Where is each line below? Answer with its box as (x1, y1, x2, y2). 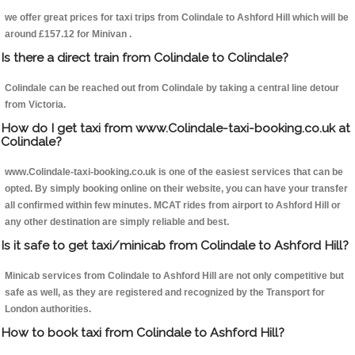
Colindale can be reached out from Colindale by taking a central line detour (5, 82, 339, 94)
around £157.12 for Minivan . (5, 29, 132, 40)
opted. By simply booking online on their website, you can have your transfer (5, 183, 348, 195)
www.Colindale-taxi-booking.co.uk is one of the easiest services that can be (5, 166, 343, 178)
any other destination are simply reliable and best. (5, 216, 229, 228)
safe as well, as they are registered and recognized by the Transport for (5, 287, 325, 299)
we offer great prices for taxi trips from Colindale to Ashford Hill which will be (5, 12, 349, 24)
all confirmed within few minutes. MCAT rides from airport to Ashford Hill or (5, 200, 341, 212)
